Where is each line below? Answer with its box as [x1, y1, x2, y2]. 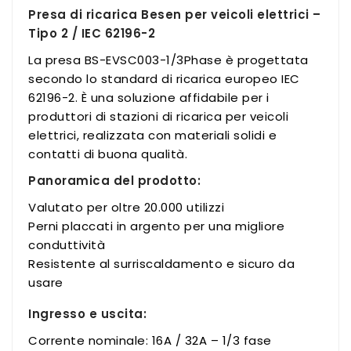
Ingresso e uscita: [28, 305, 147, 322]
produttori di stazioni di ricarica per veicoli [28, 107, 288, 125]
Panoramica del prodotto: [28, 172, 201, 189]
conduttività [28, 236, 105, 253]
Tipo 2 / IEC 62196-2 [28, 24, 155, 42]
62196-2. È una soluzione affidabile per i [28, 89, 270, 106]
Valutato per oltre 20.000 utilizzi [28, 198, 224, 215]
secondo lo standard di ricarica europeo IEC [28, 70, 300, 87]
